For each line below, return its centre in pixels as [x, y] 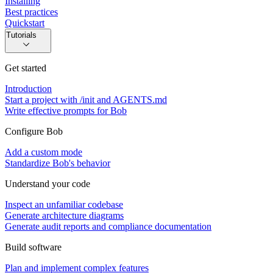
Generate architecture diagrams [64, 215]
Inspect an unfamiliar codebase [64, 204]
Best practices [31, 12]
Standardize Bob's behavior [58, 163]
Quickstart [25, 23]
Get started [26, 68]
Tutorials [21, 35]
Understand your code [48, 183]
